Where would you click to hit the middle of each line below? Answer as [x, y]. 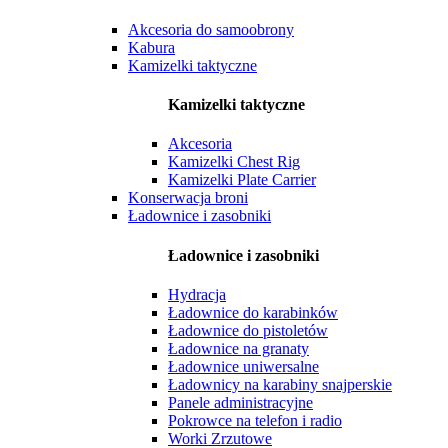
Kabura [151, 47]
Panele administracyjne [240, 402]
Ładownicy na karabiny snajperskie [280, 384]
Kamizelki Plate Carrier [242, 180]
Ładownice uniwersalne [243, 366]
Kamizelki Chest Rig [234, 162]
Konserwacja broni [188, 198]
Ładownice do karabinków [253, 312]
